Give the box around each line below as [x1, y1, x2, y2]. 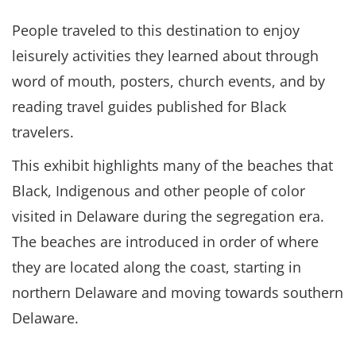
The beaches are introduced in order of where [12, 231, 319, 251]
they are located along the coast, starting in [12, 257, 301, 277]
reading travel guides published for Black [12, 96, 286, 116]
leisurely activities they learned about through [12, 45, 319, 65]
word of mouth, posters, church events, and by [12, 71, 325, 91]
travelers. [12, 122, 78, 141]
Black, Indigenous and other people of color [12, 180, 305, 200]
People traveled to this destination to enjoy [12, 20, 300, 40]
